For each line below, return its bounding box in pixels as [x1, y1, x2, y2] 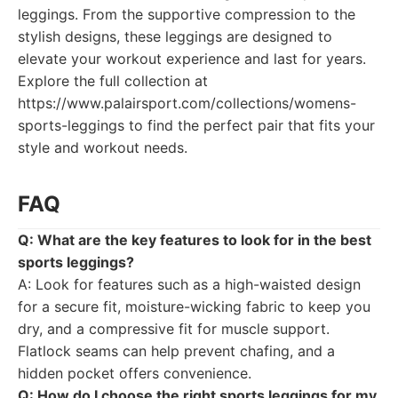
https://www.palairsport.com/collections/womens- [18, 94, 356, 112]
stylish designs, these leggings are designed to [18, 28, 332, 45]
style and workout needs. [18, 139, 187, 156]
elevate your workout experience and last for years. [18, 50, 366, 68]
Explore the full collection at [18, 72, 208, 90]
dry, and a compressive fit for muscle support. [18, 320, 330, 338]
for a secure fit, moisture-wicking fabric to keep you [18, 298, 370, 315]
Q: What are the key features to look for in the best [18, 231, 371, 249]
